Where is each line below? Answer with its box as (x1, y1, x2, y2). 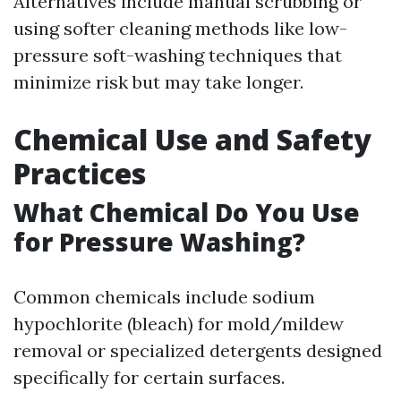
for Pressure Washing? (13, 225, 305, 259)
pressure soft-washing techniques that (13, 44, 342, 66)
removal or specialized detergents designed (13, 339, 382, 362)
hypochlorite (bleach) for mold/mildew (13, 312, 344, 335)
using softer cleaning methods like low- (13, 17, 347, 39)
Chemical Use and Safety (13, 120, 371, 158)
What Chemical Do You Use (13, 195, 360, 229)
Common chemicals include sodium (13, 286, 315, 308)
